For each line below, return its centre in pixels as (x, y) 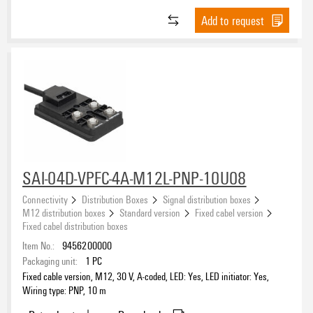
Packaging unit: (50, 260)
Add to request (233, 21)
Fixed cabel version (229, 212)
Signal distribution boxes (206, 199)
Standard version (150, 212)
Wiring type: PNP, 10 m (64, 290)
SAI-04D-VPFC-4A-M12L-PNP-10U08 (134, 178)
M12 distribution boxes (64, 212)
